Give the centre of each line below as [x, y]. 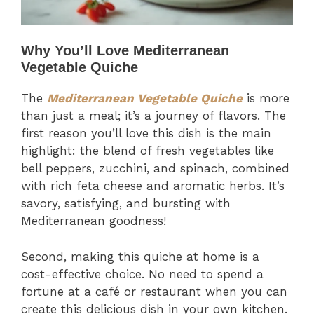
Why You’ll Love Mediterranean [125, 51]
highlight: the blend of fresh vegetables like [148, 151]
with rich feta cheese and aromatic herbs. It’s [153, 186]
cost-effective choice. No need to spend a [142, 274]
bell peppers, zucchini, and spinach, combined [155, 169]
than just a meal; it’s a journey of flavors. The [153, 116]
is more [266, 98]
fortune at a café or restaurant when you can [154, 291]
